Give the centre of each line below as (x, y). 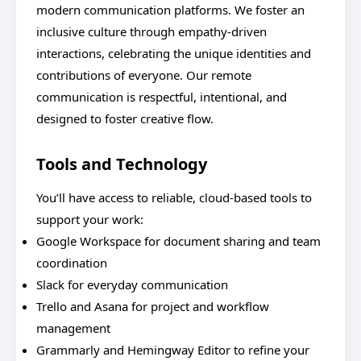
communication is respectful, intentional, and (162, 97)
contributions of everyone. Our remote (144, 75)
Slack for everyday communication (132, 284)
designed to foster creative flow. (125, 118)
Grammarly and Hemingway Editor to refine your (173, 350)
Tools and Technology (122, 164)
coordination (72, 263)
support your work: (90, 219)
